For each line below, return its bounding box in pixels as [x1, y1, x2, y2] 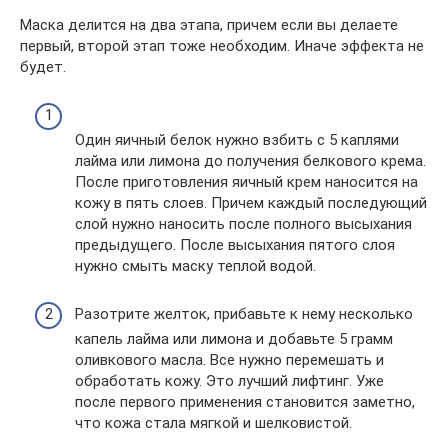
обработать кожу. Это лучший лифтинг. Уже [75, 372, 384, 390]
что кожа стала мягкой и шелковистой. [75, 414, 352, 432]
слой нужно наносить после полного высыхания [75, 215, 412, 233]
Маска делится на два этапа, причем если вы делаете [20, 15, 398, 34]
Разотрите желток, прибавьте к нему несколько [75, 305, 413, 323]
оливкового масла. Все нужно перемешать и [75, 351, 384, 369]
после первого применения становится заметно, [75, 393, 415, 411]
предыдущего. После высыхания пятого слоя [75, 236, 395, 254]
